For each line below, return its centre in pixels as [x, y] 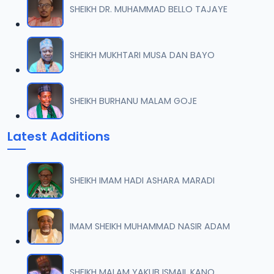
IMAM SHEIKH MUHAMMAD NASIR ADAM [150, 226]
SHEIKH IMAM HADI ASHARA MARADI [142, 180]
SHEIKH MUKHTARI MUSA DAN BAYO [142, 55]
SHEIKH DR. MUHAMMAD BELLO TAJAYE [149, 9]
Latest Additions [59, 136]
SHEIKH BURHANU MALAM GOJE [133, 101]
